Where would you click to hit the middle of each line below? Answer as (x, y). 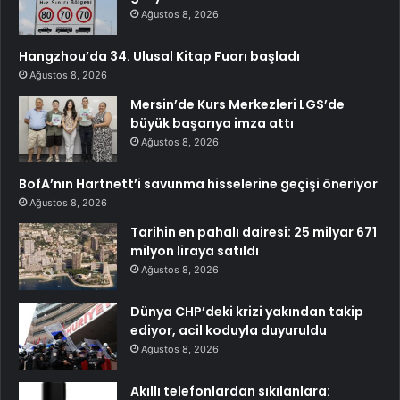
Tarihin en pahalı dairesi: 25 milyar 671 (254, 233)
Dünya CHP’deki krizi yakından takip (247, 312)
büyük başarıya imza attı (212, 124)
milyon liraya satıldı (195, 251)
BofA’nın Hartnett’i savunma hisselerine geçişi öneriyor (198, 184)
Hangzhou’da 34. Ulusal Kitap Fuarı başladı (159, 57)
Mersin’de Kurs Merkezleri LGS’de (237, 105)
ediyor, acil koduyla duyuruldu (229, 331)
